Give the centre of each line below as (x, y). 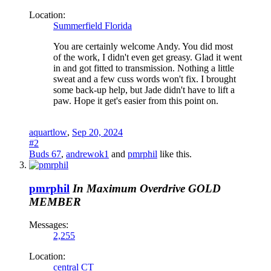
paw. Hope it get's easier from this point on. (136, 100)
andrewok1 (87, 154)
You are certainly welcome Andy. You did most (143, 46)
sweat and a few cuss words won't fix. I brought (145, 79)
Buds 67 (45, 154)
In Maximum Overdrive (129, 188)
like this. (175, 154)
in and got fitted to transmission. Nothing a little (144, 68)
